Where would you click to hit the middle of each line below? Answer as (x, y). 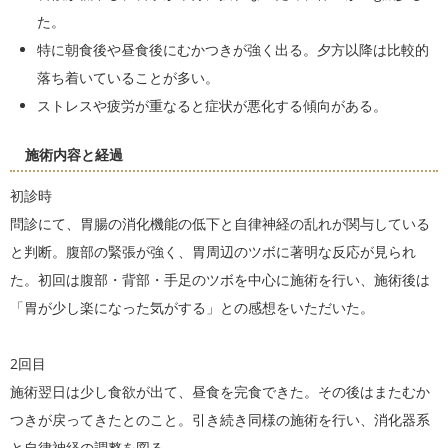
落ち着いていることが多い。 (128, 78)
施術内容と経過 (74, 155)
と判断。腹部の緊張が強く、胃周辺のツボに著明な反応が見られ (213, 252)
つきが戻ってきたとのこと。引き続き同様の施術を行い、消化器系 (220, 420)
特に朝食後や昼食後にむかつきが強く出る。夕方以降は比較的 (233, 50)
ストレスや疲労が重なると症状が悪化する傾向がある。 (212, 106)
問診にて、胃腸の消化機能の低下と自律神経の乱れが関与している (220, 224)
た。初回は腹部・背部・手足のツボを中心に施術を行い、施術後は (220, 280)
